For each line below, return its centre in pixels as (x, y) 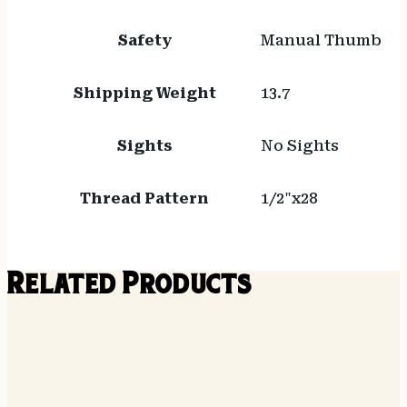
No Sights (299, 146)
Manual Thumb (321, 41)
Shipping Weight (144, 94)
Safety (144, 41)
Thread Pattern (145, 199)
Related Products (129, 287)
